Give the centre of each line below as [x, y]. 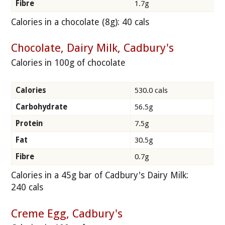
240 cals [27, 188]
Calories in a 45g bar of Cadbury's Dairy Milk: [100, 176]
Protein [29, 124]
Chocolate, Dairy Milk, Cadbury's [93, 48]
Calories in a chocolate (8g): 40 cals [80, 22]
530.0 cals [151, 91]
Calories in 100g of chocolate [69, 63]
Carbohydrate [41, 107]
